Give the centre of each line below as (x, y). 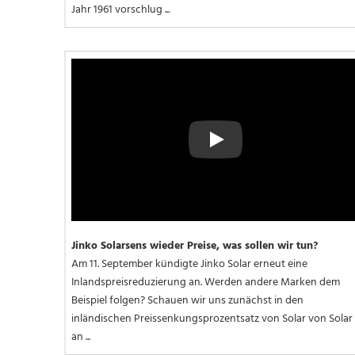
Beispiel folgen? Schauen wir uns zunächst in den (187, 300)
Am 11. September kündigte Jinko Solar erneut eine (189, 264)
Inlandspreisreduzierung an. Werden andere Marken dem (206, 282)
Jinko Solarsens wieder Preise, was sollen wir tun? (195, 246)
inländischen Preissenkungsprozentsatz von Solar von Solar (212, 319)
